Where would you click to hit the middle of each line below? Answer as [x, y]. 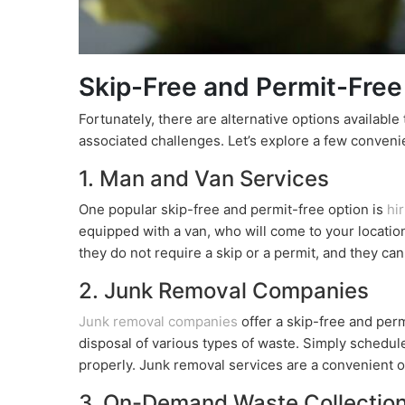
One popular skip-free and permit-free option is [233, 209]
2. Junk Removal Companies [224, 290]
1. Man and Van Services [204, 178]
